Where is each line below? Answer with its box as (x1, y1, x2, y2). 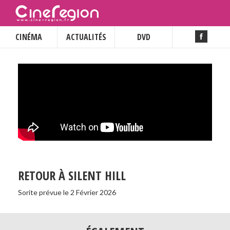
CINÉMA (15, 31, 42, 43)
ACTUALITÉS (66, 31, 106, 43)
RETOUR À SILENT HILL (18, 167, 126, 184)
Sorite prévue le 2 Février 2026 (18, 188, 116, 197)
